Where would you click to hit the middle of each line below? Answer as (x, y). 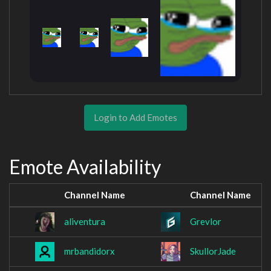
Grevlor (206, 222)
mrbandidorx (90, 251)
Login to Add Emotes (135, 117)
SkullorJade (213, 251)
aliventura (85, 222)
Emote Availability (85, 166)
